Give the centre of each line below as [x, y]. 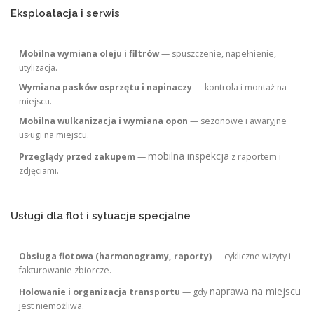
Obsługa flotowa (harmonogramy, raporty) [116, 256]
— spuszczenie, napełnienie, [218, 53]
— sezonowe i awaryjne [238, 121]
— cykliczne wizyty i [252, 256]
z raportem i [255, 156]
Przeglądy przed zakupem [77, 156]
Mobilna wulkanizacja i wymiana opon [104, 121]
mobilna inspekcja [189, 156]
